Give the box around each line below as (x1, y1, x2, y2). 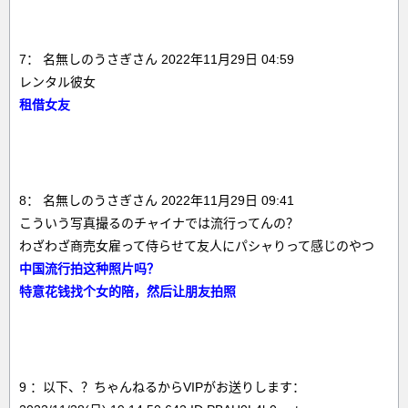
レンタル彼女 (19, 75, 96, 89)
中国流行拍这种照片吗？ (19, 261, 159, 276)
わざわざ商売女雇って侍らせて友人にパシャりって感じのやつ (19, 239, 374, 253)
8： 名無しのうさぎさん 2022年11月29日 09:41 (19, 193, 294, 208)
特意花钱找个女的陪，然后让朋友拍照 (19, 284, 236, 299)
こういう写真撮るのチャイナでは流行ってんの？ (19, 216, 299, 230)
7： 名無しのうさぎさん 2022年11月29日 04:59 (19, 52, 294, 66)
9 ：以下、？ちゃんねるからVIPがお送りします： (19, 380, 305, 394)
